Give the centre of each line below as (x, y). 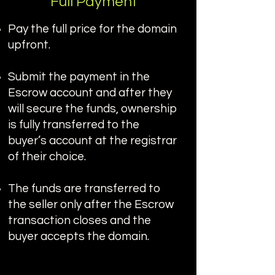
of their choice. (47, 157)
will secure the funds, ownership (92, 109)
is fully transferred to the (74, 125)
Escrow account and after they (90, 93)
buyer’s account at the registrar (92, 141)
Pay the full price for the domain (92, 29)
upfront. (29, 45)
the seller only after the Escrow (91, 204)
